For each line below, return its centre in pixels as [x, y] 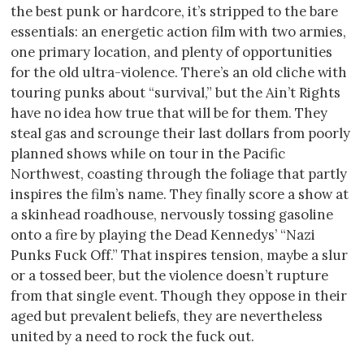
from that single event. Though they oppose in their [179, 295]
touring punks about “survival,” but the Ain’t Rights [175, 92]
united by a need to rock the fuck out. [132, 336]
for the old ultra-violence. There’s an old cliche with [179, 72]
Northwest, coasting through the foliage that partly [179, 173]
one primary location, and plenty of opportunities [171, 52]
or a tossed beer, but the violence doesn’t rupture [169, 275]
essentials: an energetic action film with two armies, [178, 31]
